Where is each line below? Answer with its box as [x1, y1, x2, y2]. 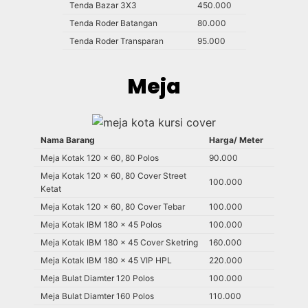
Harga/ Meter [209, 135, 263, 146]
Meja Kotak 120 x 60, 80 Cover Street [41, 170, 186, 181]
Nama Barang [41, 135, 95, 146]
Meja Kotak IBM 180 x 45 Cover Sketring [41, 237, 198, 248]
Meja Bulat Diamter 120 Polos [41, 273, 154, 284]
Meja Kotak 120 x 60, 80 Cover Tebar [41, 201, 185, 212]
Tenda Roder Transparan [69, 36, 164, 47]
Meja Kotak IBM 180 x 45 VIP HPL [41, 255, 172, 266]
